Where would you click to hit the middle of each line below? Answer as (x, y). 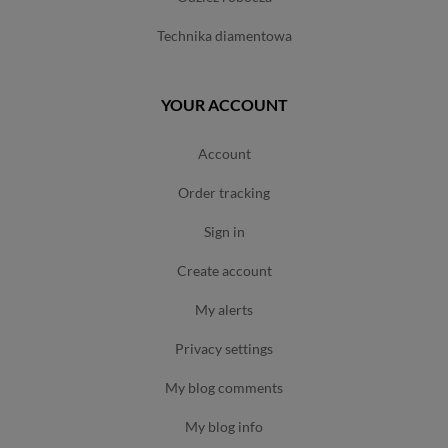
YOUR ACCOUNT (224, 104)
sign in (227, 231)
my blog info (230, 426)
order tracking (229, 192)
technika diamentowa (227, 35)
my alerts (230, 309)
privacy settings (228, 348)
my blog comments (230, 387)
